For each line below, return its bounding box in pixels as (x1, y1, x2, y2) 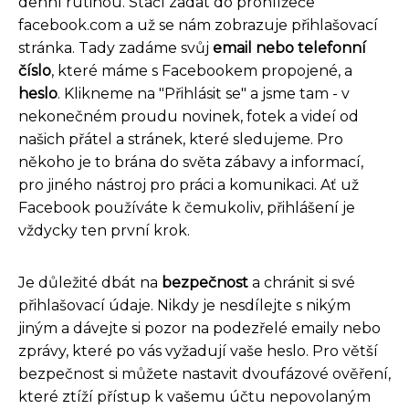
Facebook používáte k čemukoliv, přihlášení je (18, 199, 355, 217)
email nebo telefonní (213, 39, 366, 58)
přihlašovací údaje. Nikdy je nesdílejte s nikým (18, 297, 351, 315)
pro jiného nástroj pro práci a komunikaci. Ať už (18, 176, 359, 194)
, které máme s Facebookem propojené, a (51, 62, 352, 80)
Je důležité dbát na (18, 274, 162, 292)
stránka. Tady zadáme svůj (18, 39, 213, 58)
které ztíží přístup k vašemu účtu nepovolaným (18, 388, 371, 406)
